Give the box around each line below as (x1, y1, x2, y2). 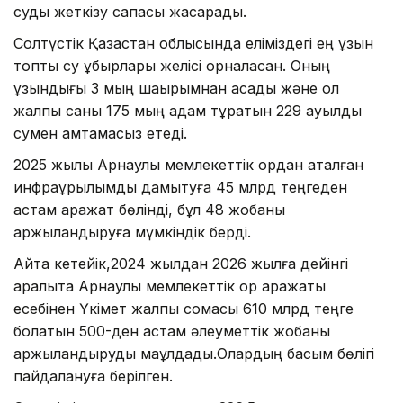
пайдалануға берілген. (13, 366, 173, 385)
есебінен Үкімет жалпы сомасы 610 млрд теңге (13, 299, 354, 318)
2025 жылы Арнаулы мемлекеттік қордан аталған (13, 155, 363, 174)
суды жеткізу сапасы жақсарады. (13, 2, 246, 21)
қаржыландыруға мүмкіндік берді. (13, 222, 251, 241)
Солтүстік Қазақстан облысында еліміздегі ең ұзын (13, 33, 373, 52)
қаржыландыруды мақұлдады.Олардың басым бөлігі (13, 344, 374, 363)
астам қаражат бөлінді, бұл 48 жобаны (13, 200, 285, 219)
